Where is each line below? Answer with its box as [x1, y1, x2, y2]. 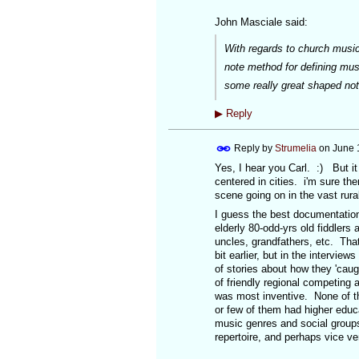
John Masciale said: [214, 16, 308, 29]
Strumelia [274, 142, 317, 154]
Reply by [231, 142, 275, 154]
